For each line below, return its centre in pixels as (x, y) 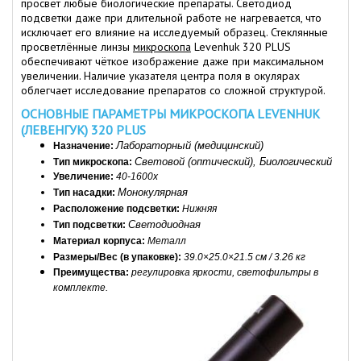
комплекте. (81, 288)
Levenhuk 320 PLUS (241, 47)
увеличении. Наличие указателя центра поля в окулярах (160, 76)
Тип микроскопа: (94, 162)
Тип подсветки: (91, 225)
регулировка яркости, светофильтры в (225, 272)
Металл (167, 241)
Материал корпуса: (100, 241)
